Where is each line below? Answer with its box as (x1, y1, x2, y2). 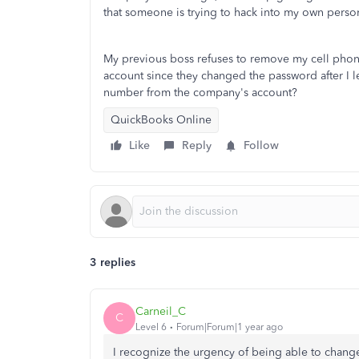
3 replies (90, 256, 135, 269)
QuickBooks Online (111, 113, 212, 127)
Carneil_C (135, 304, 186, 318)
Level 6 (135, 321, 167, 333)
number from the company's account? (103, 86, 297, 99)
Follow (244, 139, 279, 152)
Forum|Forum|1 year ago (176, 321, 283, 333)
